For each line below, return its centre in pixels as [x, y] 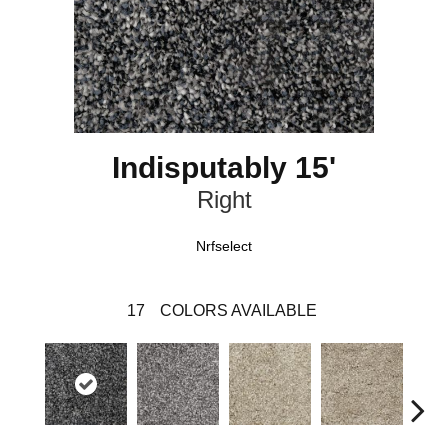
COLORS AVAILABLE [238, 310]
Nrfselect [224, 245]
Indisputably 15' [224, 167]
